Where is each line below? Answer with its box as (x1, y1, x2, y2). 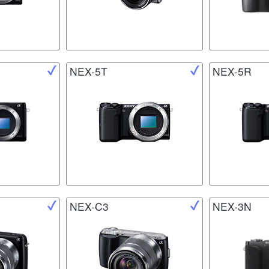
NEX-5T (70, 64, 107, 79)
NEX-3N (213, 199, 252, 214)
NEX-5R (213, 64, 252, 79)
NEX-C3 (70, 199, 109, 214)
